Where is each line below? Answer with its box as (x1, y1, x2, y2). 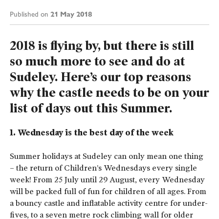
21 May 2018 (50, 9, 92, 19)
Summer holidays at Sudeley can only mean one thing (10, 152, 203, 161)
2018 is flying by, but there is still (10, 38, 194, 53)
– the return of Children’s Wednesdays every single (10, 163, 197, 173)
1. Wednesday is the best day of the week (10, 128, 174, 138)
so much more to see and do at (10, 54, 185, 69)
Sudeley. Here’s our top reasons (10, 69, 191, 85)
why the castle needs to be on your (10, 85, 209, 100)
